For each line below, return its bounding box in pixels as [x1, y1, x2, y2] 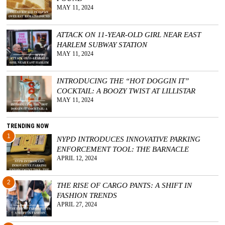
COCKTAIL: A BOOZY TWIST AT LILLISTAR [57, 86, 196, 95]
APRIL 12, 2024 [57, 154, 97, 162]
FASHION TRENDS [57, 190, 118, 199]
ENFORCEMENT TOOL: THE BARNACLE [57, 144, 189, 153]
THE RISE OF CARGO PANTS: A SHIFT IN [57, 180, 192, 189]
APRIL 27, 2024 [57, 200, 97, 208]
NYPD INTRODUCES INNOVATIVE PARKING [57, 134, 201, 143]
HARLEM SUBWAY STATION [57, 40, 148, 49]
